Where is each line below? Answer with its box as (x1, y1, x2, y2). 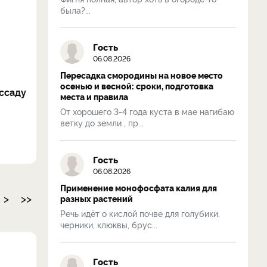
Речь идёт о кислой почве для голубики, (60, 207, 220, 219)
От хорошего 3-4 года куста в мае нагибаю (60, 105, 234, 117)
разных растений (60, 193, 133, 204)
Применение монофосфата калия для (60, 182, 217, 194)
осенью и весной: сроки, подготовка (60, 80, 213, 92)
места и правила (60, 91, 128, 103)
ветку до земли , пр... (60, 117, 144, 128)
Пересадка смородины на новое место (60, 69, 223, 81)
